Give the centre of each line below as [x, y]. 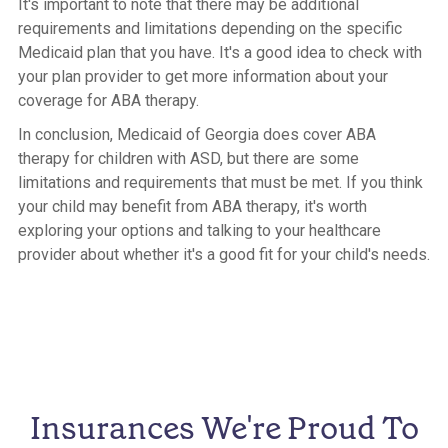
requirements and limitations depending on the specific [210, 28]
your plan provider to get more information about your [203, 76]
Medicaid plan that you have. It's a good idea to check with [220, 52]
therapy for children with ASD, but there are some [188, 158]
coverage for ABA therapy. [108, 100]
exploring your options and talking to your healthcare [199, 230]
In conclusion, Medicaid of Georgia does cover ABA [197, 134]
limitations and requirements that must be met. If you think [220, 182]
